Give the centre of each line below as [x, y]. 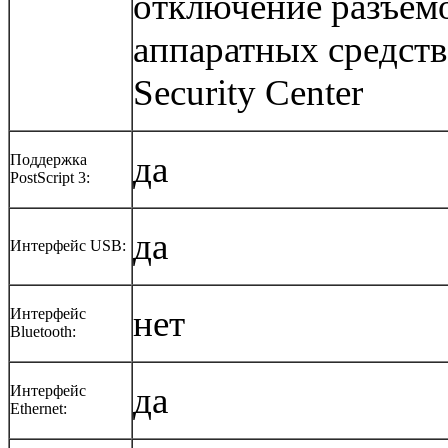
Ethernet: [38, 408]
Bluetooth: [43, 331]
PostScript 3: [50, 177]
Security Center [248, 92]
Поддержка [48, 159]
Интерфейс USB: [68, 245]
